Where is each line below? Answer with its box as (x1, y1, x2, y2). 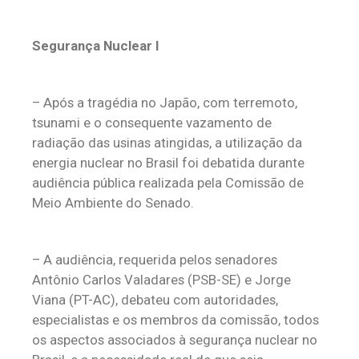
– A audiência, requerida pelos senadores (32, 252, 277, 268)
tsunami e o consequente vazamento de (32, 115, 272, 131)
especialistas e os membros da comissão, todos (32, 312, 319, 328)
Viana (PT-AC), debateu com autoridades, (32, 292, 278, 308)
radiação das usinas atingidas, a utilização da (32, 135, 302, 151)
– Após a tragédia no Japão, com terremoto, (32, 95, 297, 111)
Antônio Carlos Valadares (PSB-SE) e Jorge (32, 272, 291, 288)
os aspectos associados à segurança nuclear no (32, 332, 317, 348)
